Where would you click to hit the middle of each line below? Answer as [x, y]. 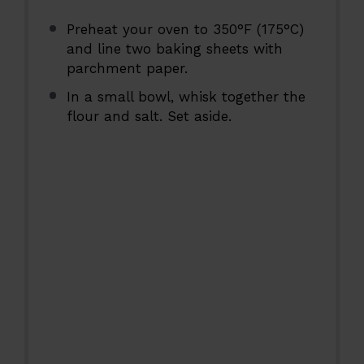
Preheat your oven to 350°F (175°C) [185, 30]
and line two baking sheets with [174, 49]
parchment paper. [127, 69]
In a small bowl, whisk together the [186, 96]
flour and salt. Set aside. [149, 116]
